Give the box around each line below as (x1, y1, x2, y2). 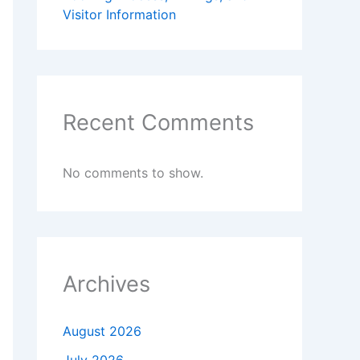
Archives (63, 271, 150, 298)
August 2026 (63, 323, 141, 340)
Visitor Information (63, 6, 176, 23)
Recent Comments (63, 109, 254, 137)
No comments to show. (63, 165, 203, 182)
